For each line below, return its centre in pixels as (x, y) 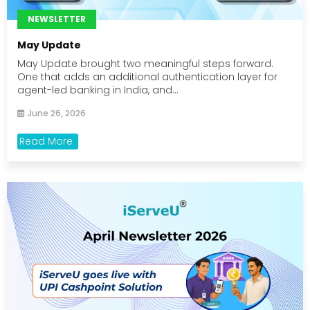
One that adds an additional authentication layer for (147, 76)
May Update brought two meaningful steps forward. (145, 63)
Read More (46, 141)
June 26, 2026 (57, 113)
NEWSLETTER (57, 19)
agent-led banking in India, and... (98, 90)
